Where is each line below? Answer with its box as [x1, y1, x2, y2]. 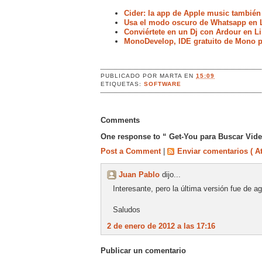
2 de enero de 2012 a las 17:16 [107, 221, 215, 230]
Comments [101, 115, 140, 125]
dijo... [162, 170, 181, 180]
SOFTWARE [144, 80, 182, 87]
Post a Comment [101, 146, 163, 156]
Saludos [113, 205, 140, 214]
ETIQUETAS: [101, 80, 144, 87]
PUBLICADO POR [101, 72, 160, 79]
